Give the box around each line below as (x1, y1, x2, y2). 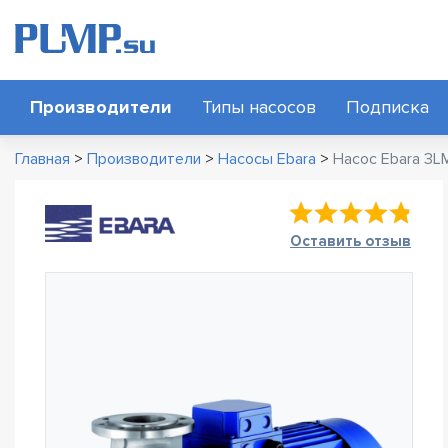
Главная (15, 149, 70, 169)
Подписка (346, 96, 429, 118)
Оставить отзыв (290, 232, 411, 250)
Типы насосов (202, 96, 316, 118)
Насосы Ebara (218, 149, 316, 169)
